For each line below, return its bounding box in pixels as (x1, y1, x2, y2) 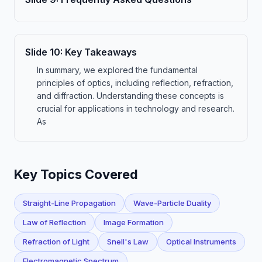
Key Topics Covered (14, 167, 138, 182)
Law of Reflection (23, 218, 86, 227)
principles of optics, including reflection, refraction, (37, 78, 233, 88)
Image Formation (104, 218, 164, 227)
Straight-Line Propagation (23, 198, 116, 208)
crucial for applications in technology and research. (37, 104, 235, 113)
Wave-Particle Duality (133, 198, 211, 208)
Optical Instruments (166, 237, 236, 246)
